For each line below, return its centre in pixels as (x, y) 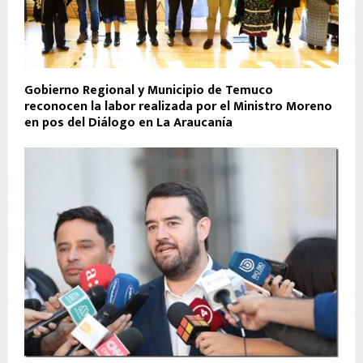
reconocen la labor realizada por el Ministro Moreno (178, 107)
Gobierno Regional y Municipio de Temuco (149, 91)
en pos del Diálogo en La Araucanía (128, 123)
